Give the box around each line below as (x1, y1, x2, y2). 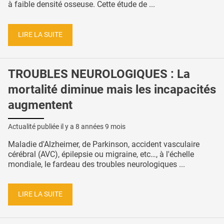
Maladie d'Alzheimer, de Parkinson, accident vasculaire (8, 139, 199, 149)
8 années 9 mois (75, 122, 125, 130)
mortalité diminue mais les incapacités (8, 82, 216, 96)
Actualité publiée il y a (8, 122, 75, 130)
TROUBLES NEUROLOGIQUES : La (8, 66, 190, 81)
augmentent (8, 97, 72, 112)
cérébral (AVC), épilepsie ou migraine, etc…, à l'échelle (8, 149, 194, 159)
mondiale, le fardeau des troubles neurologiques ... (8, 159, 185, 169)
